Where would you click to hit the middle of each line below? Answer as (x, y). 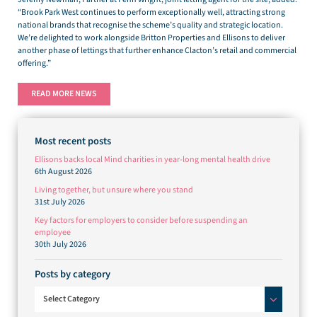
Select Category (71, 299)
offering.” (34, 64)
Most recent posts (73, 142)
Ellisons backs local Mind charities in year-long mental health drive (152, 160)
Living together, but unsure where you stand (114, 190)
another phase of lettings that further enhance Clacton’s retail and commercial (157, 51)
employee (53, 233)
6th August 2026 (63, 172)
